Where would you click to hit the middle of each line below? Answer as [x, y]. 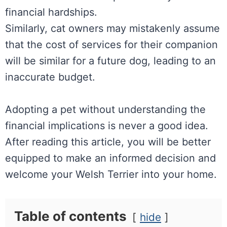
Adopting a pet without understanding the [105, 109]
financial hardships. [51, 12]
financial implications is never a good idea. [107, 125]
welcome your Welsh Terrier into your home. [111, 174]
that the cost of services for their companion [111, 44]
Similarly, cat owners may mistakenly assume [112, 28]
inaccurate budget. [50, 77]
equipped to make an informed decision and [110, 158]
